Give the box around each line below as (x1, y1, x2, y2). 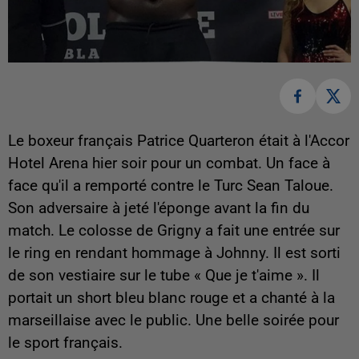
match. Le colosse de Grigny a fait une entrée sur (8, 222, 340, 240)
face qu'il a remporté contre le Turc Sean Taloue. (8, 177, 333, 195)
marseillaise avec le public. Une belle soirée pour (8, 312, 339, 329)
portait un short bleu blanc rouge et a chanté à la (8, 289, 335, 307)
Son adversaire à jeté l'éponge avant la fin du (8, 200, 309, 217)
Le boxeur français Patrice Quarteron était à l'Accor (8, 132, 349, 150)
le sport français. (8, 334, 123, 352)
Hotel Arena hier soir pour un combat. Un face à (8, 155, 330, 172)
